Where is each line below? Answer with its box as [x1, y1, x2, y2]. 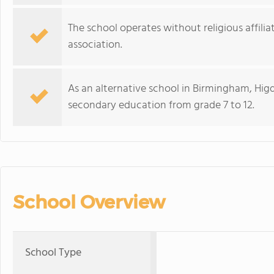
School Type [25, 244, 81, 262]
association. [68, 36, 122, 54]
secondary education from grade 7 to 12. [68, 97, 254, 114]
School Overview [13, 191, 165, 213]
